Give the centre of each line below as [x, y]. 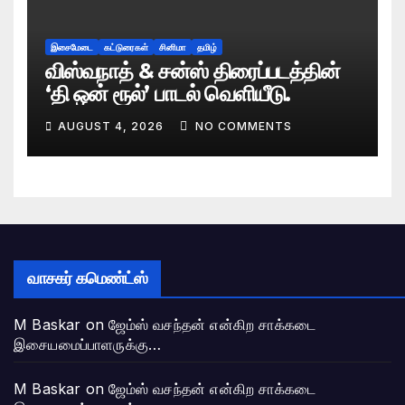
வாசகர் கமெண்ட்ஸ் [87, 278]
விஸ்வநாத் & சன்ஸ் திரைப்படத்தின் [193, 71]
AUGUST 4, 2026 [113, 126]
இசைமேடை [72, 47]
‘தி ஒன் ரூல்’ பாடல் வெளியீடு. [168, 94]
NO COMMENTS [244, 126]
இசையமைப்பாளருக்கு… [88, 344]
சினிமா [173, 47]
